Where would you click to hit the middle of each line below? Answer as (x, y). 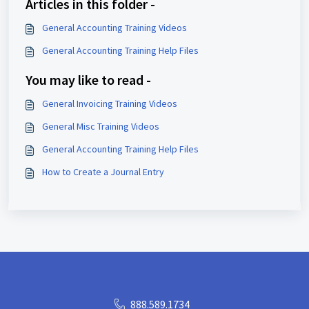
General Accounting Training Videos (114, 28)
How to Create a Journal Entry (103, 172)
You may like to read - (88, 80)
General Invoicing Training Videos (110, 103)
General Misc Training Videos (101, 126)
